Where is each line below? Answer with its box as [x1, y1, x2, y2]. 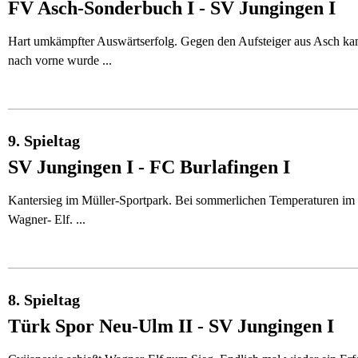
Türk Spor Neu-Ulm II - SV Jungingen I [8, 316, 334, 336]
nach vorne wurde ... [8, 54, 112, 67]
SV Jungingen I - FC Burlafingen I [8, 157, 290, 177]
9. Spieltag [8, 132, 80, 149]
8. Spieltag [8, 291, 80, 308]
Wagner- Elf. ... [8, 213, 86, 226]
